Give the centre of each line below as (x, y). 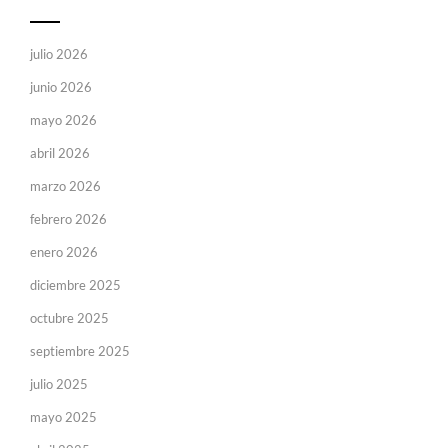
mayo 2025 (63, 417)
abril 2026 (60, 153)
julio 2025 (59, 384)
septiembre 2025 (80, 351)
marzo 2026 (65, 186)
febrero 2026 (68, 219)
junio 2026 (61, 87)
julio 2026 (59, 54)
